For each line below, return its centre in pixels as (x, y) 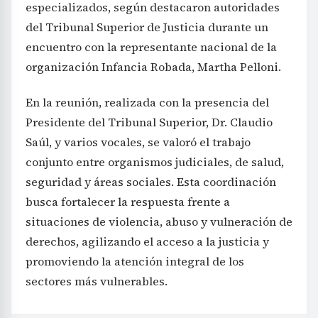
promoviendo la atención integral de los (135, 262)
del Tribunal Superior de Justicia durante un (147, 27)
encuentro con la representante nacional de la (151, 47)
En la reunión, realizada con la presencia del (147, 103)
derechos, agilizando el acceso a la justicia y (147, 242)
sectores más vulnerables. (97, 281)
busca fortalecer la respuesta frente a (128, 202)
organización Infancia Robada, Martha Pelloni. (153, 67)
